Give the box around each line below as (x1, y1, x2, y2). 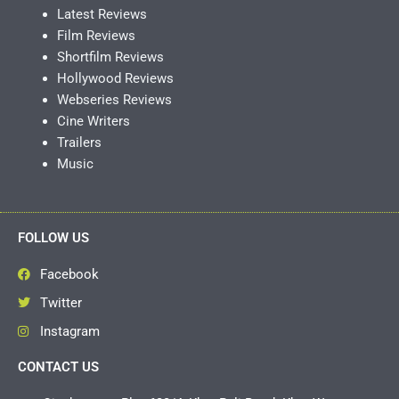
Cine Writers (56, 113, 130, 130)
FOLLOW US (18, 230, 89, 247)
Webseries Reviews (56, 92, 172, 109)
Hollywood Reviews (56, 70, 174, 87)
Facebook (39, 266, 99, 283)
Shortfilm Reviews (56, 49, 164, 66)
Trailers (56, 134, 102, 151)
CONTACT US (18, 359, 99, 376)
